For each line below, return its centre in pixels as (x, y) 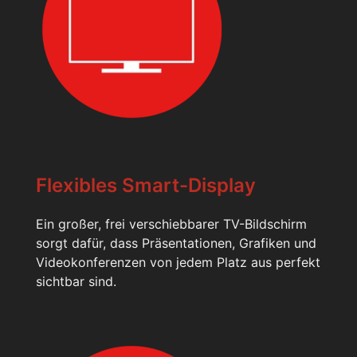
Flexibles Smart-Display (146, 185)
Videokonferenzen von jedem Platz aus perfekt (178, 262)
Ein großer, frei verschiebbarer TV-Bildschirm (171, 224)
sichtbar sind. (76, 281)
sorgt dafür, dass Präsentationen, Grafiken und (176, 243)
